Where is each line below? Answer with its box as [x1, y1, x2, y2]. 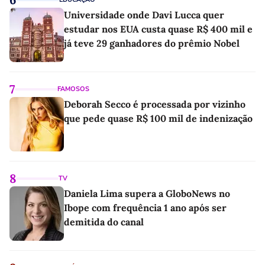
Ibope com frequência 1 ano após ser [64, 202, 227, 214]
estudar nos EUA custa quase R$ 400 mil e [64, 23, 253, 35]
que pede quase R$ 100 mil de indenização [64, 112, 253, 125]
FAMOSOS [57, 85, 89, 94]
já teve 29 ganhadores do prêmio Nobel [64, 37, 240, 50]
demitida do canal [64, 216, 144, 228]
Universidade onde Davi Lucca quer [64, 9, 224, 21]
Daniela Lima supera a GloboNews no [64, 188, 230, 200]
